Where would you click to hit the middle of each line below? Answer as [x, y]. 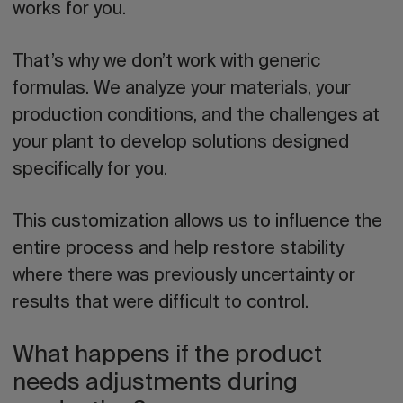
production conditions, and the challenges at [196, 116]
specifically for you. [90, 170]
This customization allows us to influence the [197, 222]
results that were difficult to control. [161, 303]
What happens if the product [167, 356]
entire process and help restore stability [178, 249]
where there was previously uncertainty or [184, 276]
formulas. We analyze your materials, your [182, 89]
